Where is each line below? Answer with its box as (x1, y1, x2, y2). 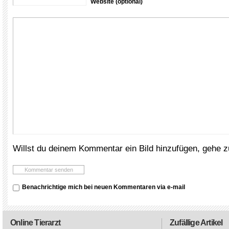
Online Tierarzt (10, 218, 60, 227)
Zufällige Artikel (170, 218, 223, 227)
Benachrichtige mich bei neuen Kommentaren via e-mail (22, 184, 185, 191)
